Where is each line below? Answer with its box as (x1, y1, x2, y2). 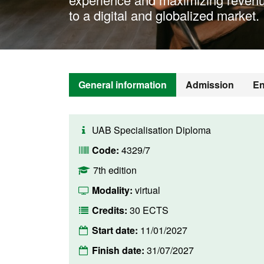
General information (78, 78, 167, 91)
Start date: (92, 223, 140, 237)
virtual (135, 183, 160, 197)
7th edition (93, 163, 137, 177)
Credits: (92, 203, 130, 217)
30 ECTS (130, 203, 169, 217)
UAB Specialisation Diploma (92, 123, 211, 137)
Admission (186, 78, 234, 91)
